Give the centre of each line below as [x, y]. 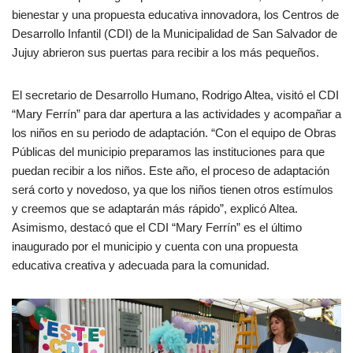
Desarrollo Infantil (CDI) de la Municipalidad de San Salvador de [175, 34]
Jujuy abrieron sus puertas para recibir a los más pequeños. [165, 53]
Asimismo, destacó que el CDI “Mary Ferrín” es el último [157, 228]
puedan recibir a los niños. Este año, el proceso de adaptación [171, 171]
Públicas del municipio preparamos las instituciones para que [168, 152]
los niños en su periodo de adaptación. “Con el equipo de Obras [174, 133]
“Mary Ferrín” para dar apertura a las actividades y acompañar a [176, 114]
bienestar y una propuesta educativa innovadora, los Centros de [175, 15]
